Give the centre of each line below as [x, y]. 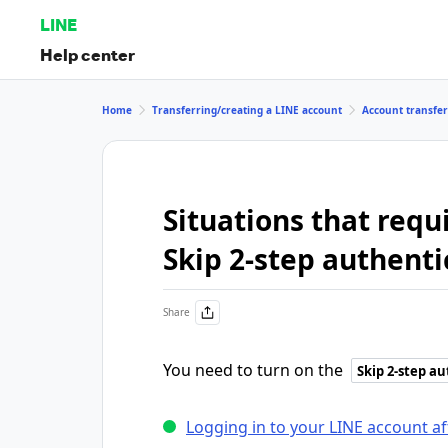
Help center [87, 54]
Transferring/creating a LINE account [247, 109]
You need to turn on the [255, 370]
